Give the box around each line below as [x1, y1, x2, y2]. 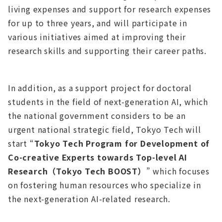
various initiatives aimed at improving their [8, 31, 186, 43]
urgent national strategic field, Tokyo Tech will [8, 123, 201, 136]
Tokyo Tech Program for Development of [34, 137, 210, 150]
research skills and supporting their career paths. [8, 45, 207, 57]
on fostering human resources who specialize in [8, 179, 201, 191]
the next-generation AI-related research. [8, 193, 170, 205]
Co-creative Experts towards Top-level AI [8, 151, 187, 164]
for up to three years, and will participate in [8, 17, 187, 29]
